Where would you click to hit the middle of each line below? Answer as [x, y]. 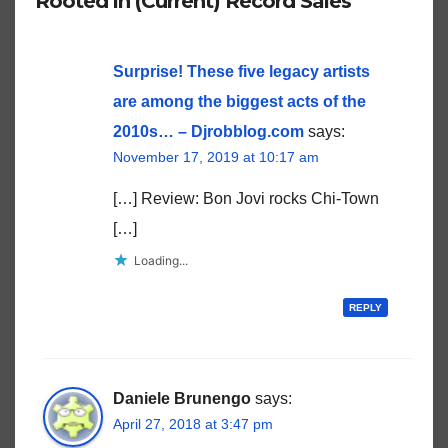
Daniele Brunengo [182, 399]
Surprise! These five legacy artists [241, 71]
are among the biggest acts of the [239, 101]
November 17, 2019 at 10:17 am [216, 156]
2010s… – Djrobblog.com [208, 131]
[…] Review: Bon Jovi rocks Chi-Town [246, 198]
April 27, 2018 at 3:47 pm [193, 424]
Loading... [161, 260]
